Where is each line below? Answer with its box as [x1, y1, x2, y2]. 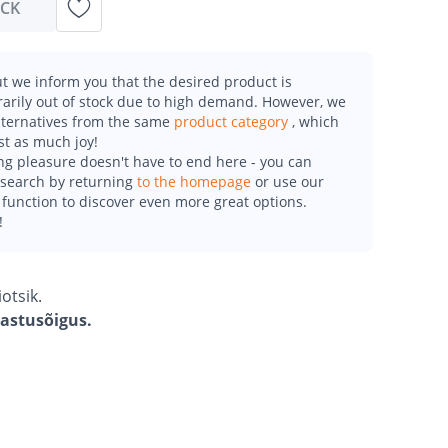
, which [292, 112, 339, 131]
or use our [255, 172, 324, 191]
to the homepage [137, 172, 255, 191]
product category [174, 112, 292, 131]
